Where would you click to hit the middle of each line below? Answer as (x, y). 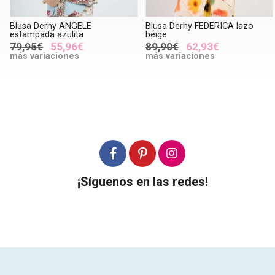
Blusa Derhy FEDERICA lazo (199, 26)
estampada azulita (47, 34)
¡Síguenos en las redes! (142, 181)
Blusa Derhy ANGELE (51, 26)
